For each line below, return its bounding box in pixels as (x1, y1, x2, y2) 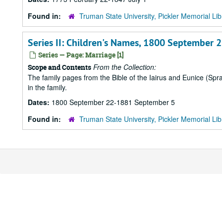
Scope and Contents (28, 62, 91, 72)
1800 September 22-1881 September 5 (52, 97, 175, 107)
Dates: (28, 97, 52, 107)
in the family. (28, 82, 67, 92)
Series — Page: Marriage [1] (37, 50, 124, 59)
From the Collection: (93, 62, 156, 72)
